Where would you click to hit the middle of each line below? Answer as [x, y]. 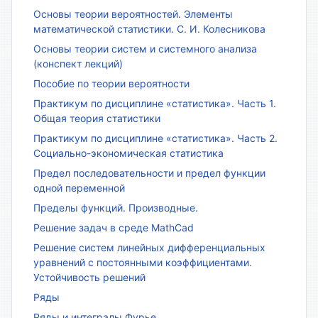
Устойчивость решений [89, 277]
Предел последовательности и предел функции [149, 172]
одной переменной [79, 187]
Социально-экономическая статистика [128, 153]
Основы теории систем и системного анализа [145, 48]
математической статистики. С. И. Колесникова [149, 28]
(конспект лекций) [78, 63]
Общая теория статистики [97, 118]
